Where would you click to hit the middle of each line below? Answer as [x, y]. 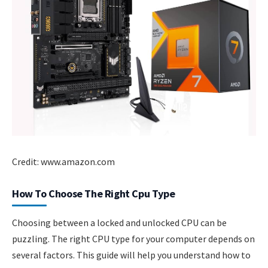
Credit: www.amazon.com [63, 161]
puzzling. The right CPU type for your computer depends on [133, 238]
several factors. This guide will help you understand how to [131, 255]
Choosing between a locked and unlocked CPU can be [119, 222]
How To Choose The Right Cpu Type [94, 193]
